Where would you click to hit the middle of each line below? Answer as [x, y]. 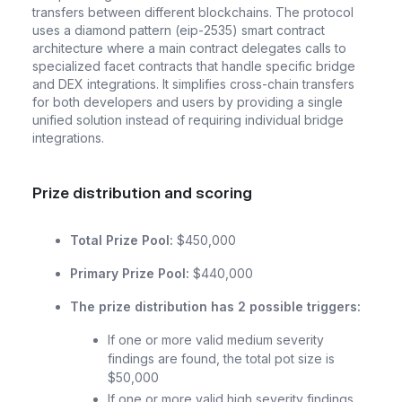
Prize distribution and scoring [142, 192]
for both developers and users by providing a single [188, 101]
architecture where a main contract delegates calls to [189, 48]
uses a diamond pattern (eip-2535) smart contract [179, 30]
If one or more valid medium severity [216, 339]
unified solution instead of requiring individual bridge [188, 119]
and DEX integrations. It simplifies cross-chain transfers [193, 83]
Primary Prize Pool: [130, 273]
